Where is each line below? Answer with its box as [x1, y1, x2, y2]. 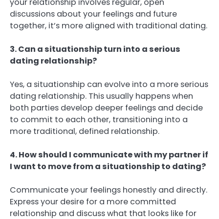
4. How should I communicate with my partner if [10, 149, 208, 160]
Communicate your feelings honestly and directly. [10, 184, 207, 196]
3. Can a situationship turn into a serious [10, 43, 180, 55]
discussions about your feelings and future [10, 8, 177, 20]
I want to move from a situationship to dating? [10, 160, 206, 172]
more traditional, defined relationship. [10, 125, 159, 137]
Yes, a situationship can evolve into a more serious [10, 78, 208, 90]
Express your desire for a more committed [10, 196, 176, 208]
